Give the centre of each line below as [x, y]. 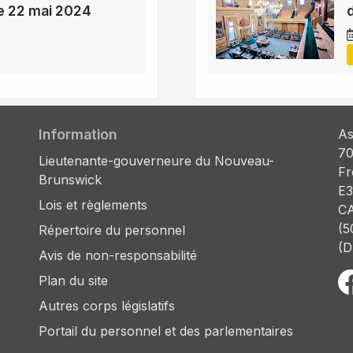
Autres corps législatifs [107, 306]
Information [78, 135]
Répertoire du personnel [112, 230]
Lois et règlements [93, 205]
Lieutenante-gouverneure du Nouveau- [156, 161]
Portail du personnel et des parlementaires [166, 331]
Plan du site [73, 281]
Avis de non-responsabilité [118, 256]
